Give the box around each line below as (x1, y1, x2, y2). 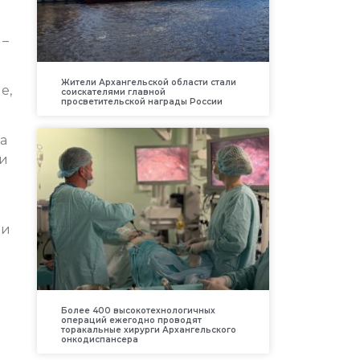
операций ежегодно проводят (60, 315, 202, 326)
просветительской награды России (60, 96, 223, 107)
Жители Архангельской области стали (60, 76, 236, 88)
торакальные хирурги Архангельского (60, 325, 236, 336)
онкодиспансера (60, 334, 138, 346)
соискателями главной (60, 86, 166, 97)
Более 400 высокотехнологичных (60, 305, 215, 317)
